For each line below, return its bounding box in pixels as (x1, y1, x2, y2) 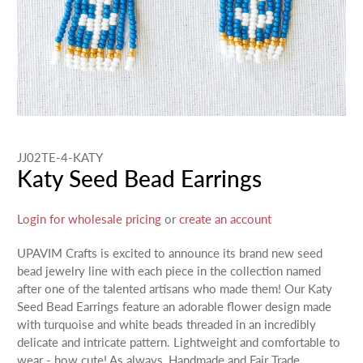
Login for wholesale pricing (17, 211, 162, 226)
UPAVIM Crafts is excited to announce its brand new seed (17, 245, 323, 260)
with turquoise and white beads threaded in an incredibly (17, 316, 317, 331)
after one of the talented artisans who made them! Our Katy (17, 280, 333, 296)
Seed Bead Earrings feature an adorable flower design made (17, 298, 332, 314)
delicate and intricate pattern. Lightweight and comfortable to (17, 334, 341, 349)
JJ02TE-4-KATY (17, 150, 104, 165)
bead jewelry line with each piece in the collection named (17, 263, 322, 278)
